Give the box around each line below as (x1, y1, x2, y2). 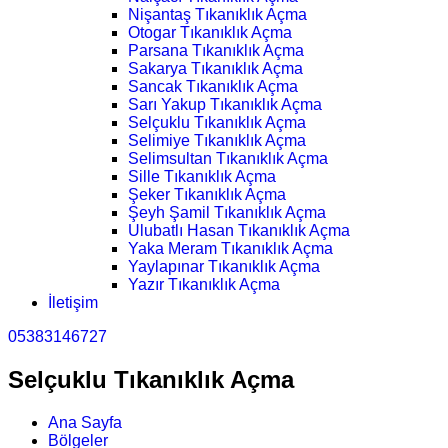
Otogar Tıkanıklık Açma (128, 24, 292, 42)
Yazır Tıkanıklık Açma (128, 276, 280, 294)
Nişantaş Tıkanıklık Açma (128, 6, 307, 24)
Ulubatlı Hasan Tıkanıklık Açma (128, 222, 350, 240)
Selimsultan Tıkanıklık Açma (128, 150, 328, 168)
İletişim (48, 294, 98, 312)
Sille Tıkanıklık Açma (128, 168, 276, 186)
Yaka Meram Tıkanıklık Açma (128, 240, 333, 258)
